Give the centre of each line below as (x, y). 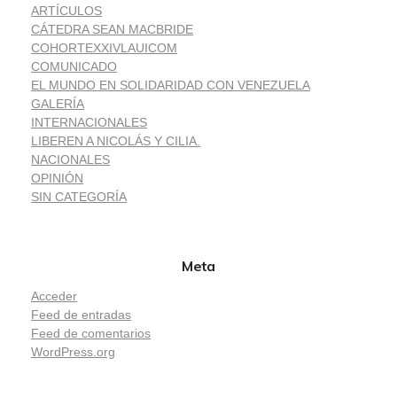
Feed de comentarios (91, 334)
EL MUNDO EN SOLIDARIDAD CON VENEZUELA (171, 86)
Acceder (54, 296)
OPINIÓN (57, 179)
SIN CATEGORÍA (79, 197)
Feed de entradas (81, 315)
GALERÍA (58, 104)
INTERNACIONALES (89, 123)
